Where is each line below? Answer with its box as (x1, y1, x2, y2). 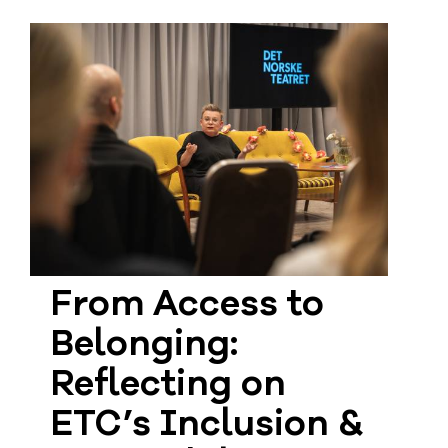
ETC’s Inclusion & (50, 408, 365, 445)
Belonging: (50, 328, 239, 365)
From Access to (50, 288, 325, 325)
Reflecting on (50, 368, 287, 405)
